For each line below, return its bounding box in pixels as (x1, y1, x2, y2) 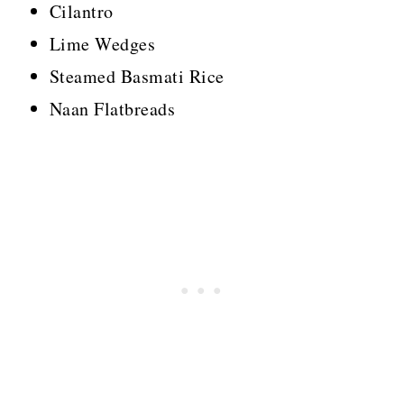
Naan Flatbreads (49, 96, 176, 122)
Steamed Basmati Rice (49, 64, 225, 89)
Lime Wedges (49, 32, 156, 57)
